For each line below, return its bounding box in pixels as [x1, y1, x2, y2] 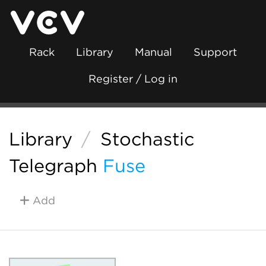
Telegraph [9, 155, 97, 176]
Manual [135, 46, 172, 58]
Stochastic [100, 128, 194, 150]
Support [194, 46, 237, 58]
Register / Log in [88, 72, 178, 85]
